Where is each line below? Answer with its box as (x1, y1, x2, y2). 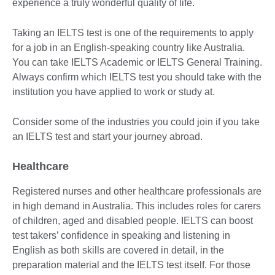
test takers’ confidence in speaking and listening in (12, 230, 230, 241)
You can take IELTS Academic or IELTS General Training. (12, 56, 262, 68)
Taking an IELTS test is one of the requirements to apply (12, 27, 254, 38)
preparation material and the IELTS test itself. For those (12, 259, 250, 270)
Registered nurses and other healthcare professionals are (12, 185, 261, 196)
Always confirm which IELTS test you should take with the (12, 71, 261, 82)
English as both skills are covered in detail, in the (12, 244, 224, 255)
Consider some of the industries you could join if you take (12, 116, 260, 127)
